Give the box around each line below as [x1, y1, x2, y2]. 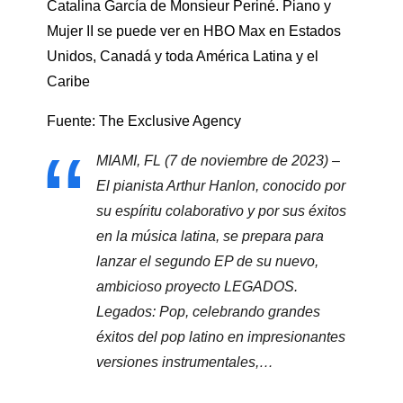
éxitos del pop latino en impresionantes [96, 328, 345, 345]
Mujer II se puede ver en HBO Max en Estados [47, 22, 341, 39]
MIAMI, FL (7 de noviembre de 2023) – [96, 152, 340, 168]
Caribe [47, 73, 90, 89]
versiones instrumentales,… [96, 354, 273, 370]
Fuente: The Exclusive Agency [47, 112, 241, 129]
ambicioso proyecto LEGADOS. [96, 278, 298, 294]
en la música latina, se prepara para [96, 228, 324, 244]
